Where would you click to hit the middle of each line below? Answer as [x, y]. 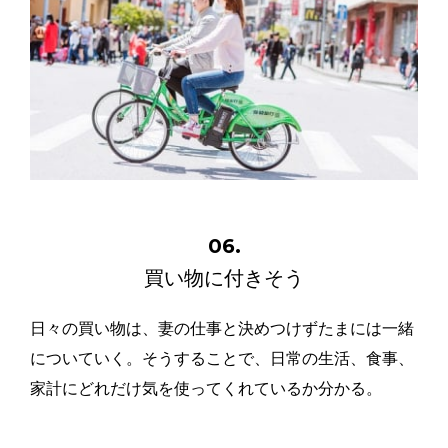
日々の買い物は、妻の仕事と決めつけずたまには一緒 [222, 329]
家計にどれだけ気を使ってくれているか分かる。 [206, 389]
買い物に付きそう [224, 278]
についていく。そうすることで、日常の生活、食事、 [222, 359]
